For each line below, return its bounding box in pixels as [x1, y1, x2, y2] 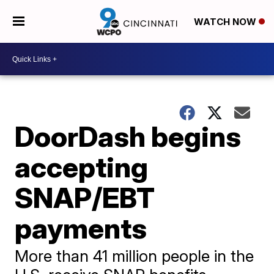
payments [15, 211, 147, 245]
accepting [15, 150, 149, 184]
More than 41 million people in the [15, 246, 254, 265]
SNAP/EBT [15, 180, 155, 215]
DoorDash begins [15, 119, 242, 154]
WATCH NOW [193, 16, 259, 28]
